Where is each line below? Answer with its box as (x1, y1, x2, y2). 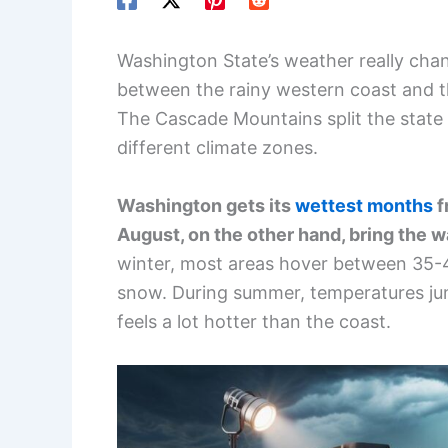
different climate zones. (117, 137, 318, 159)
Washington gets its (117, 195, 295, 217)
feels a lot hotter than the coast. (117, 311, 391, 333)
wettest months (295, 195, 433, 217)
